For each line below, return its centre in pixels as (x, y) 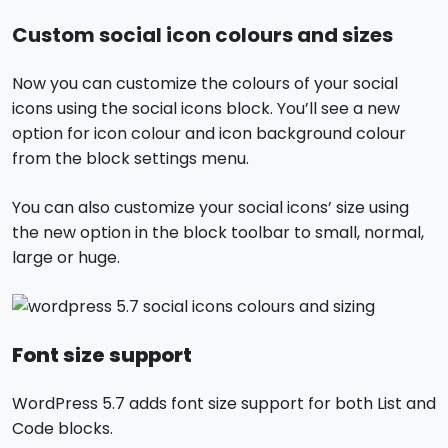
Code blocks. (62, 428)
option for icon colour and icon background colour (209, 133)
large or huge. (66, 257)
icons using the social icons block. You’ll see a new (206, 108)
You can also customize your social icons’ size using (210, 207)
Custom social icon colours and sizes (204, 34)
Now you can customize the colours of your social (205, 83)
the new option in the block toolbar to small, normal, (218, 232)
